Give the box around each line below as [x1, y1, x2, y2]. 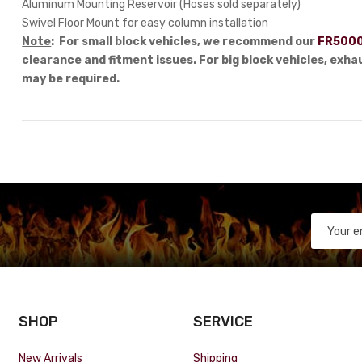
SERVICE [192, 313, 253, 330]
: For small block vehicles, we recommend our [51, 35, 318, 48]
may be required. [22, 72, 120, 85]
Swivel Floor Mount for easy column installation [22, 16, 269, 29]
